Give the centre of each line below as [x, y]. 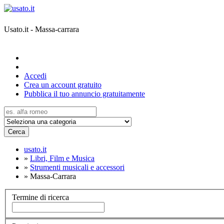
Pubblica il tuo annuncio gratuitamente [84, 94]
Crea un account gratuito [63, 85]
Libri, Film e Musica [62, 158]
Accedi [35, 76]
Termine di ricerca [40, 197]
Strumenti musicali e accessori [77, 167]
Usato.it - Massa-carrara [41, 29]
